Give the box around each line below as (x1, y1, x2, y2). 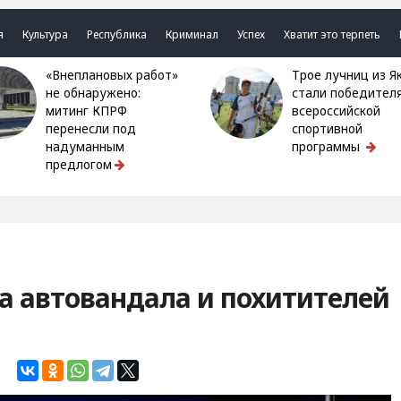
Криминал (166, 27, 219, 42)
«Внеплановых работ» (46, 67, 61, 83)
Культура (22, 27, 69, 42)
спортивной (291, 121, 363, 137)
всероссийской (291, 103, 380, 119)
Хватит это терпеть (284, 27, 381, 42)
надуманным (46, 139, 125, 155)
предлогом (46, 157, 113, 173)
